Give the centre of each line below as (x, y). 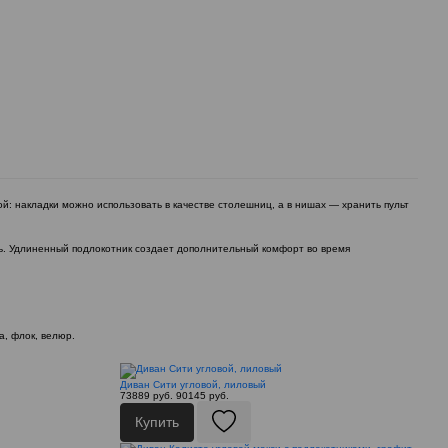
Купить (156, 421)
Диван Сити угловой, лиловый (192, 385)
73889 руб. (146, 396)
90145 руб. (202, 396)
